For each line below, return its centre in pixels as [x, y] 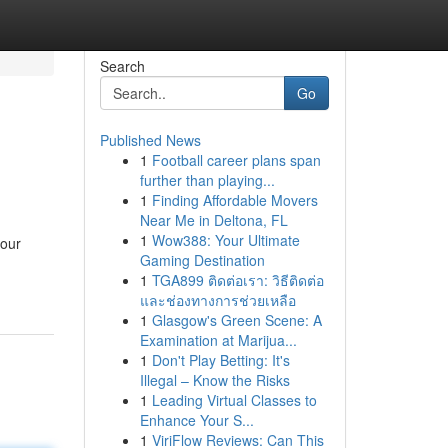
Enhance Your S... [196, 420]
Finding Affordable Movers [234, 200]
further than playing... [207, 180]
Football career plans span [236, 160]
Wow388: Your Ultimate [225, 240]
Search [122, 66]
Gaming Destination [202, 260]
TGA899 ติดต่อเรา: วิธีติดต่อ [237, 280]
